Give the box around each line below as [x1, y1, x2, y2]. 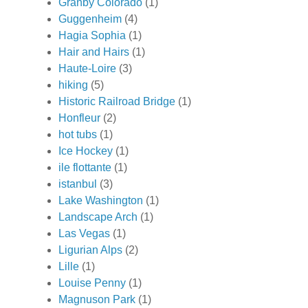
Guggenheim [58, 12, 122, 25]
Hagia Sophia [58, 29, 126, 41]
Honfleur [58, 111, 100, 124]
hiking [58, 78, 88, 91]
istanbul [58, 177, 97, 190]
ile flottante [58, 161, 111, 173]
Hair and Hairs [58, 45, 129, 58]
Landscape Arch [58, 210, 137, 223]
